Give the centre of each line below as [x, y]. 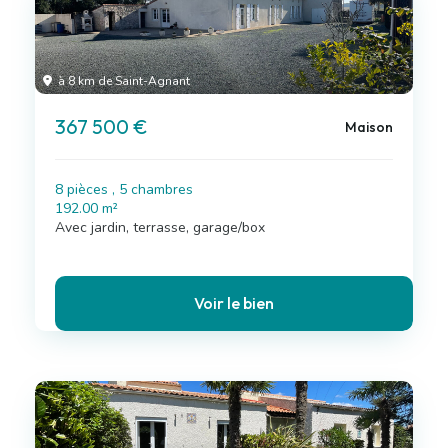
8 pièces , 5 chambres [124, 189]
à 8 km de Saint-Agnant [122, 81]
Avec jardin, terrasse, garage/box [160, 227]
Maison [368, 126]
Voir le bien [234, 303]
